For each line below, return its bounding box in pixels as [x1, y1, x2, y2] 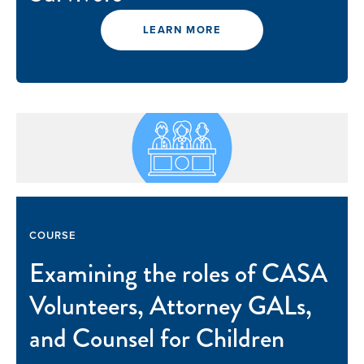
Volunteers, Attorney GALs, [29, 287, 312, 326]
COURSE [29, 227, 77, 244]
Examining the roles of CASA [29, 254, 327, 293]
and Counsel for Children [29, 319, 284, 358]
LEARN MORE [142, 22, 222, 38]
